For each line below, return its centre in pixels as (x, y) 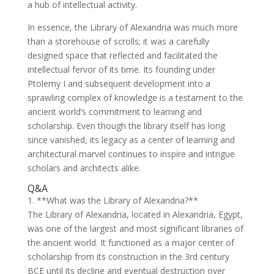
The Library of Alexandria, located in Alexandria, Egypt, (135, 214)
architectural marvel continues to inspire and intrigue (131, 154)
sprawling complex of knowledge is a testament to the (135, 97)
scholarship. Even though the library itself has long (126, 125)
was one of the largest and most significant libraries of (135, 228)
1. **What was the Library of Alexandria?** (113, 200)
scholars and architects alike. (84, 168)
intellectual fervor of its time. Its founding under (121, 69)
